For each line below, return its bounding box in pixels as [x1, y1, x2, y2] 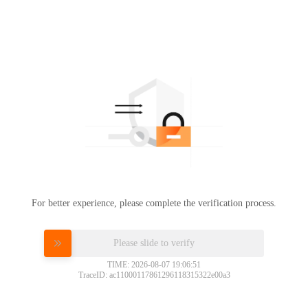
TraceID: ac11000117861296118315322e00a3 [78, 269, 230, 280]
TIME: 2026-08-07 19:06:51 [107, 259, 201, 269]
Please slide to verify [113, 237, 195, 247]
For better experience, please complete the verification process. [32, 197, 276, 208]
